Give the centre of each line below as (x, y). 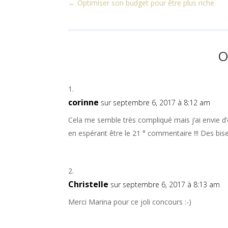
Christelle (89, 184)
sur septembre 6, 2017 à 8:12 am (156, 102)
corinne (84, 102)
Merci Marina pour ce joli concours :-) (130, 202)
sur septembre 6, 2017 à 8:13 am (165, 184)
